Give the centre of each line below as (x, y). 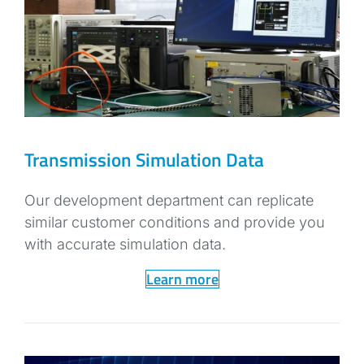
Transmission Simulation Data (145, 159)
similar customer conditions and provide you (175, 222)
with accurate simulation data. (126, 244)
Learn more (182, 279)
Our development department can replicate (169, 200)
